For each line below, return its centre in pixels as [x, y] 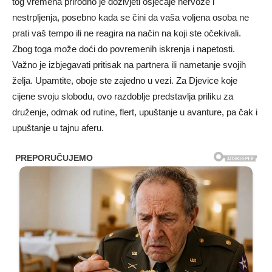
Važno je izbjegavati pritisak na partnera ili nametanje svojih [129, 65]
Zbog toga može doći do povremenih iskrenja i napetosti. [124, 49]
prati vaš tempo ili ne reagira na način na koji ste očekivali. [127, 33]
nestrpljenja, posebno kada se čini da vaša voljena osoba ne [131, 17]
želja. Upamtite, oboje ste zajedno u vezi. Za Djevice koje [125, 80]
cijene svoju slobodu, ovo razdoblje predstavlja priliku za [123, 96]
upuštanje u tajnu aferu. [58, 128]
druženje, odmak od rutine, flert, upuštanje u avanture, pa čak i [135, 112]
